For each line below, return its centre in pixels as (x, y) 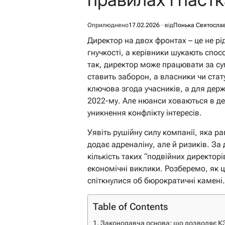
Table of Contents (130, 207)
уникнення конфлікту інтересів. (145, 113)
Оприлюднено (108, 25)
